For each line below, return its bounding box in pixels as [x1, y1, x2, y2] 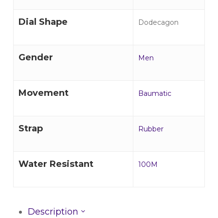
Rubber [138, 124, 163, 133]
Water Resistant [18, 158, 93, 169]
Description [27, 206, 81, 217]
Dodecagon [138, 18, 179, 27]
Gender [18, 52, 53, 63]
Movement [18, 87, 69, 98]
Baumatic [138, 89, 171, 98]
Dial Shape [18, 16, 68, 27]
